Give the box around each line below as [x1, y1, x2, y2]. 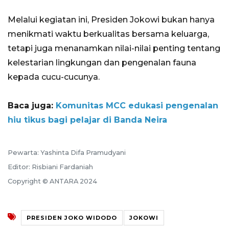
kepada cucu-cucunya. [8, 72, 100, 82]
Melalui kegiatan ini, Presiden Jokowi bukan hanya [8, 15, 215, 25]
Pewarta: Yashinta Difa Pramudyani [8, 149, 126, 157]
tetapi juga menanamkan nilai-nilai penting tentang [8, 43, 220, 54]
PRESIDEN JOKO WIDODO [27, 214, 117, 221]
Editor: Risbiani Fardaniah [8, 163, 93, 171]
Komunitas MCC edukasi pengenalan [56, 101, 218, 111]
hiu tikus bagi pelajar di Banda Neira [8, 115, 167, 125]
